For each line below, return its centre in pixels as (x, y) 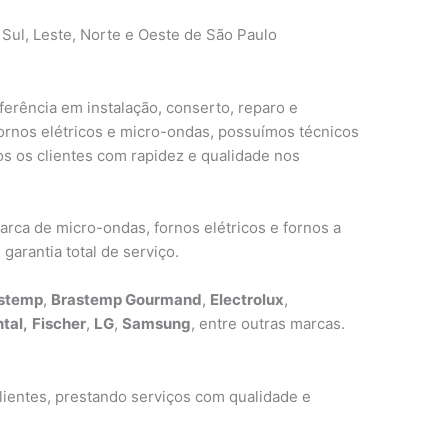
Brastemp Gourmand (127, 299)
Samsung (157, 323)
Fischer (59, 323)
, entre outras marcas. (268, 323)
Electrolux (247, 299)
